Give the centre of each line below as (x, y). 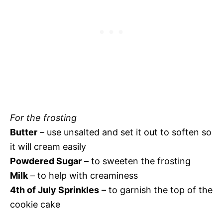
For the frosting (43, 118)
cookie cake (35, 205)
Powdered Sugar (46, 161)
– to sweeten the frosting (136, 161)
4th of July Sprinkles (55, 190)
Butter (24, 132)
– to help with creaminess (83, 176)
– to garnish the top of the (156, 190)
